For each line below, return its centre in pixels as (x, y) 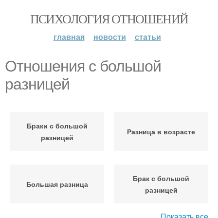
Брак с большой (161, 178)
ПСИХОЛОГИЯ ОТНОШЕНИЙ (109, 18)
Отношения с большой (83, 66)
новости (109, 37)
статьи (148, 37)
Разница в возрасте (161, 131)
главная (69, 37)
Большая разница (57, 184)
